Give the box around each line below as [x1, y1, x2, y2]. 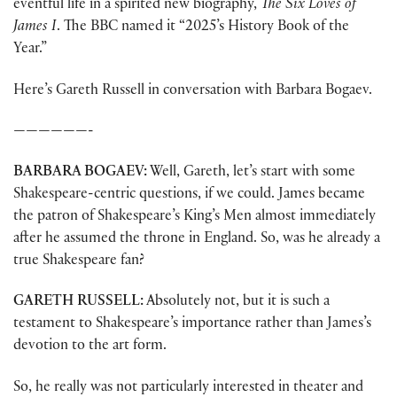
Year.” [13, 43, 47, 58]
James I [13, 20, 57, 36]
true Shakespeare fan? [13, 254, 144, 270]
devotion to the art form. [13, 339, 167, 355]
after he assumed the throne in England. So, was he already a [13, 232, 380, 248]
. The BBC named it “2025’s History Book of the [57, 20, 349, 36]
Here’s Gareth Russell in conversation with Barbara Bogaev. [13, 83, 372, 99]
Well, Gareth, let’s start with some [147, 166, 355, 182]
